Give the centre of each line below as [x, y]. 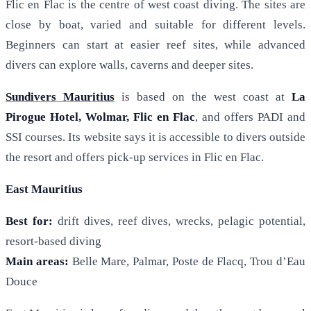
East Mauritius [44, 190]
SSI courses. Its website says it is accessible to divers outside [155, 137]
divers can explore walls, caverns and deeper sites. [129, 65]
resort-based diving [53, 242]
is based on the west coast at [203, 97]
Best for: [29, 221]
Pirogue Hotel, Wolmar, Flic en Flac [100, 117]
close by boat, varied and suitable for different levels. [155, 25]
